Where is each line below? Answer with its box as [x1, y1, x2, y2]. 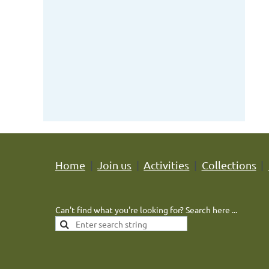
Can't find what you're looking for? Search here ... [55, 204, 237, 215]
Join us [97, 159, 132, 171]
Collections [201, 159, 256, 171]
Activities [144, 159, 190, 171]
